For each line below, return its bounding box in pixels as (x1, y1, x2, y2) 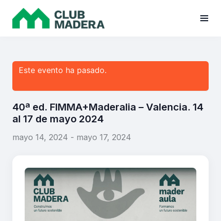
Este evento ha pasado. (19, 65, 107, 75)
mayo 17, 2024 (76, 132, 131, 143)
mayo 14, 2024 (12, 132, 68, 143)
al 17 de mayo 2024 (12, 113, 104, 125)
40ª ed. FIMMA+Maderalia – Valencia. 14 (12, 101, 203, 113)
